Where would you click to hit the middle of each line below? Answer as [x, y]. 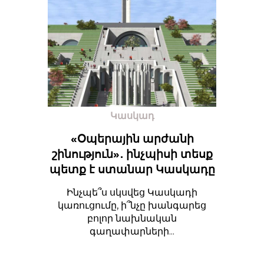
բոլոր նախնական [132, 218]
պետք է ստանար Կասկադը [132, 169]
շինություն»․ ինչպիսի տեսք [132, 154]
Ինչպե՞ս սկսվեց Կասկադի [132, 192]
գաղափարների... [132, 231]
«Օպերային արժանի [132, 139]
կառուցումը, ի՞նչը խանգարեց [132, 205]
